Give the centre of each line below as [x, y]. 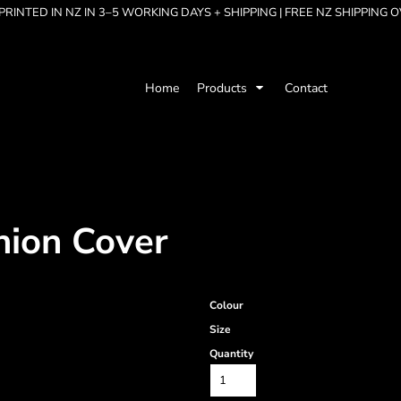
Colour [226, 305]
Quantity [231, 354]
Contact [306, 88]
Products [224, 88]
